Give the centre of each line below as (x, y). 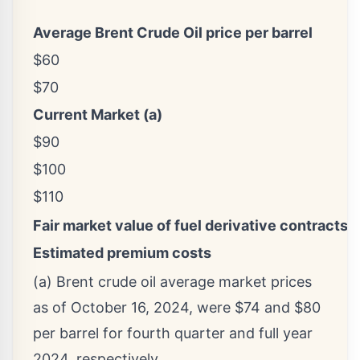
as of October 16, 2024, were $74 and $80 (177, 308)
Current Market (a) (98, 115)
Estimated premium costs (122, 253)
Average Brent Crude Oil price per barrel (173, 33)
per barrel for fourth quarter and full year (173, 333)
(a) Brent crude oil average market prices (172, 282)
